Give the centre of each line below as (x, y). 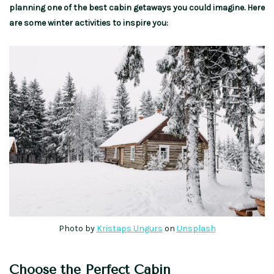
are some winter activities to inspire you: (89, 23)
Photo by (77, 229)
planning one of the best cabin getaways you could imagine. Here (137, 8)
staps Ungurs (135, 229)
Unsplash (196, 229)
